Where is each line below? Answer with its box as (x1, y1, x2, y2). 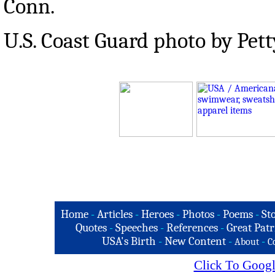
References (166, 221, 218, 234)
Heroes (141, 207, 174, 221)
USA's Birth (102, 234, 156, 248)
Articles (97, 207, 133, 221)
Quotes (75, 221, 107, 234)
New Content (165, 234, 226, 248)
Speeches (115, 221, 158, 234)
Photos (182, 207, 214, 221)
